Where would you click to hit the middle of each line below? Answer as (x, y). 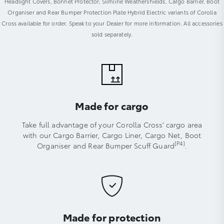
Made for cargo (112, 105)
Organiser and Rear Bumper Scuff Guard (106, 145)
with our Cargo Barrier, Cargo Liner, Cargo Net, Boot (112, 135)
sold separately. (112, 34)
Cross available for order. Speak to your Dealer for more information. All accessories (112, 23)
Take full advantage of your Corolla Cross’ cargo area (112, 124)
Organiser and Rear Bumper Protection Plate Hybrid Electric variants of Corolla (112, 12)
